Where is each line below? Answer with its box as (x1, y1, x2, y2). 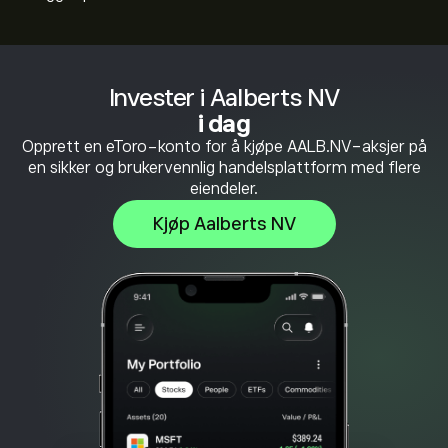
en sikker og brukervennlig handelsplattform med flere (27, 159, 421, 177)
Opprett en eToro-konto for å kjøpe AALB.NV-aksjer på (21, 138, 427, 156)
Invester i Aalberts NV (108, 84, 340, 111)
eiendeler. (190, 180, 258, 198)
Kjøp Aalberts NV (152, 214, 296, 234)
